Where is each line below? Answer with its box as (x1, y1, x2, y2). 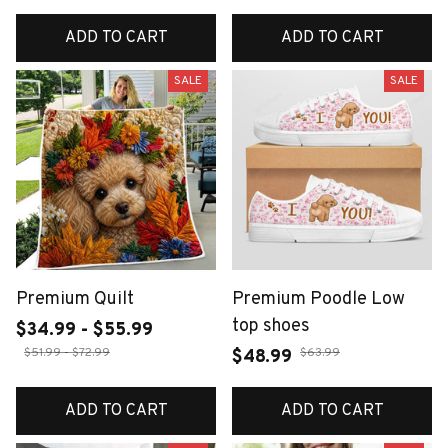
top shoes (232, 314, 310, 338)
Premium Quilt (16, 287, 134, 311)
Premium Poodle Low (232, 287, 405, 311)
